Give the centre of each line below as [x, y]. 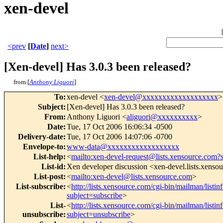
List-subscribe [40, 187]
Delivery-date [41, 137]
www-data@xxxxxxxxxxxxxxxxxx [123, 147]
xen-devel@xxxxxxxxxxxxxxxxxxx [161, 97]
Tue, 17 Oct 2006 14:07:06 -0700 [119, 137]
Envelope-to [43, 147]
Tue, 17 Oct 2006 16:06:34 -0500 [119, 127]
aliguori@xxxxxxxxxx [162, 117]
